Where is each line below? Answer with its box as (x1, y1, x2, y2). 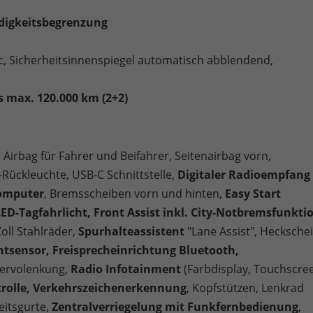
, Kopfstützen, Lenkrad (187, 279, 304, 296)
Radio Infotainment (71, 261, 181, 277)
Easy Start (222, 185, 281, 201)
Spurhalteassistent (78, 223, 184, 239)
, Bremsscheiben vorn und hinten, (44, 185, 222, 201)
